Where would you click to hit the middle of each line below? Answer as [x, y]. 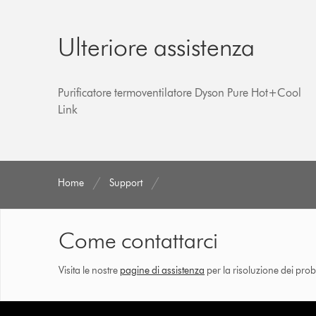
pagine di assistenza [162, 270]
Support [126, 183]
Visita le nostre [89, 270]
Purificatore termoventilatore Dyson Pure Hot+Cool [180, 92]
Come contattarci [138, 240]
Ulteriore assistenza [157, 46]
